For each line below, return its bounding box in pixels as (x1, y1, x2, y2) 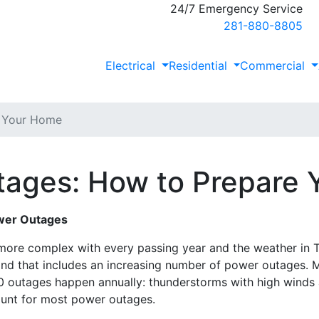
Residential (168, 58, 231, 73)
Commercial (240, 58, 309, 73)
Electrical (105, 58, 159, 73)
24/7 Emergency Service (170, 1, 303, 16)
